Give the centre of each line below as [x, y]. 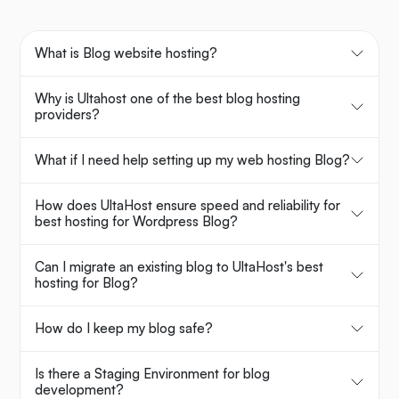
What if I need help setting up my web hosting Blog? [192, 160]
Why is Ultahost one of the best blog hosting [167, 99]
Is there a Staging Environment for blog [152, 374]
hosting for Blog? [86, 283]
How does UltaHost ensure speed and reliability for [187, 206]
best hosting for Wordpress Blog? [136, 222]
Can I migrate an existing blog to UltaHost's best [179, 267]
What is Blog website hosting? [126, 53]
